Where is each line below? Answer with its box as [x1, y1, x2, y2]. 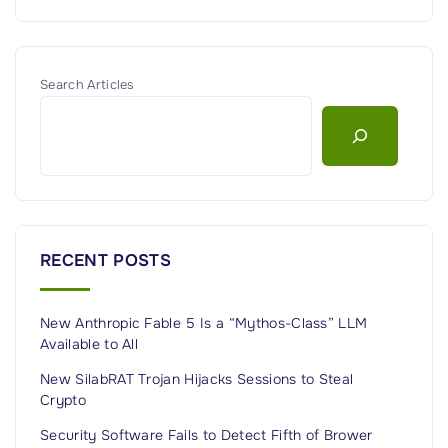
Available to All [40, 335, 139, 354]
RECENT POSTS [40, 249, 171, 271]
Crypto [40, 391, 86, 410]
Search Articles [40, 76, 135, 93]
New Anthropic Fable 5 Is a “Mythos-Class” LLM [40, 314, 368, 333]
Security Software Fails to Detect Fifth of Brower [40, 426, 373, 445]
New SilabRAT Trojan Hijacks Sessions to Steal [40, 370, 354, 389]
